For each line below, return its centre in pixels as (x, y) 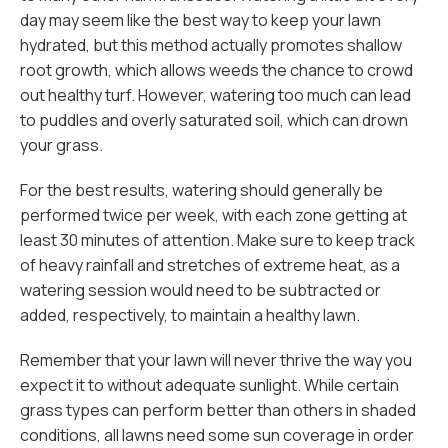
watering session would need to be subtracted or (200, 290)
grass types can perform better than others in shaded (218, 410)
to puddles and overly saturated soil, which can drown (214, 120)
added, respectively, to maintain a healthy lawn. (190, 315)
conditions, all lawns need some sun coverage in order (217, 435)
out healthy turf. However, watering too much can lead (215, 95)
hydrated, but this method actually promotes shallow (211, 45)
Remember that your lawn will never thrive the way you (216, 360)
